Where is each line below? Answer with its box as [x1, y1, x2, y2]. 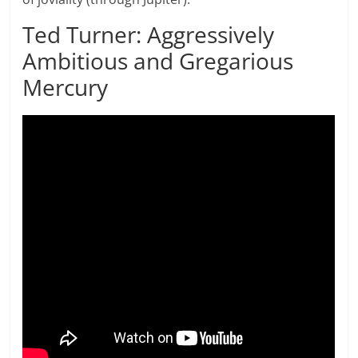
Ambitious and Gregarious [22, 46, 294, 77]
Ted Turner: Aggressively [22, 19, 275, 50]
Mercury [22, 72, 109, 103]
